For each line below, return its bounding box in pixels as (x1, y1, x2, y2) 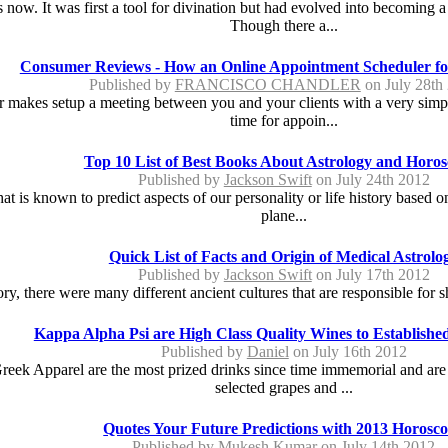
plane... (260, 206, 307, 224)
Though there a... (229, 16, 338, 34)
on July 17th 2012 (311, 265, 430, 283)
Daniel (246, 342, 289, 360)
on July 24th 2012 (311, 170, 430, 188)
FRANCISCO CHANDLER (174, 75, 361, 93)
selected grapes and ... (214, 378, 353, 396)
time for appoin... (229, 111, 338, 129)
